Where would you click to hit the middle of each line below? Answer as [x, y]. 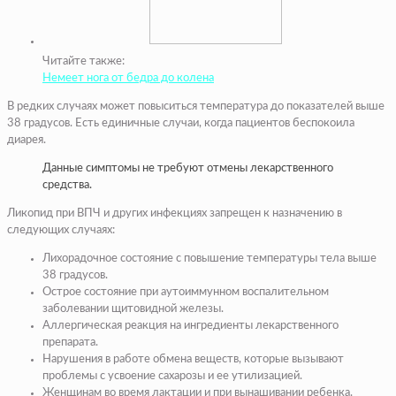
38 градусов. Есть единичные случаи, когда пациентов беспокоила [181, 124]
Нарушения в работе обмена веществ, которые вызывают [193, 360]
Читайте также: [84, 62]
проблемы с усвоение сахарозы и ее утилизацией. [172, 377]
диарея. [27, 141]
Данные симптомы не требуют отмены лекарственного [188, 169]
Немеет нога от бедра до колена [128, 79]
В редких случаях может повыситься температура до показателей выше [196, 107]
